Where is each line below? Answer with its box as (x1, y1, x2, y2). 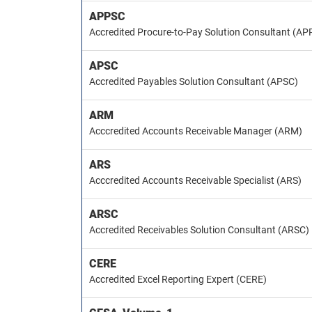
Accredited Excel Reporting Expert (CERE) (89, 274, 267, 285)
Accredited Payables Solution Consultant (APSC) (89, 76, 298, 87)
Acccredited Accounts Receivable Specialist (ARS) (89, 175, 302, 186)
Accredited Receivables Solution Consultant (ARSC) (89, 224, 309, 235)
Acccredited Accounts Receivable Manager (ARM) (89, 125, 302, 136)
